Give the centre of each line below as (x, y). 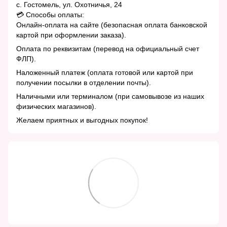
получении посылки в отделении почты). (84, 82)
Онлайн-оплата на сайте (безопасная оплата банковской (112, 25)
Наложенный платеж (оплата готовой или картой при (105, 72)
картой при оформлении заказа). (71, 35)
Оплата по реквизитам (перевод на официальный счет (108, 48)
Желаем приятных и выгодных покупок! (82, 120)
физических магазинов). (56, 106)
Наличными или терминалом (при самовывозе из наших (110, 96)
